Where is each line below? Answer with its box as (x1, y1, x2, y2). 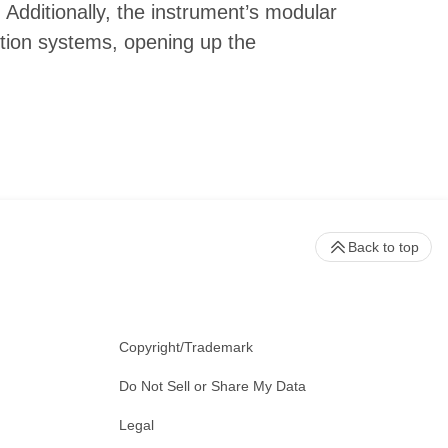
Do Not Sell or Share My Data (119, 378, 306, 395)
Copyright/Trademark (119, 339, 253, 356)
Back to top (348, 239, 419, 256)
